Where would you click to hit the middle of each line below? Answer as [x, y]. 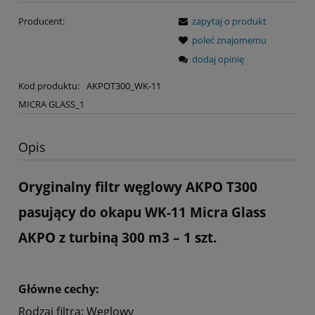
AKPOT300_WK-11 [123, 85]
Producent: [41, 21]
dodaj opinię [218, 59]
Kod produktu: [49, 85]
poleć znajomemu [229, 40]
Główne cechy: [59, 289]
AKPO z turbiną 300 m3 [96, 238]
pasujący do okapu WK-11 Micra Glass [142, 212]
